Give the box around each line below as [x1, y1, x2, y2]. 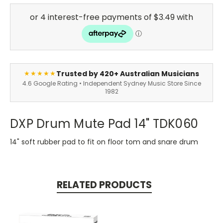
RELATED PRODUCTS [56, 178, 152, 192]
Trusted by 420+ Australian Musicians [56, 68, 199, 79]
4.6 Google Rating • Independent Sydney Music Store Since [22, 79, 201, 88]
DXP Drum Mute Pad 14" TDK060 [10, 115, 198, 132]
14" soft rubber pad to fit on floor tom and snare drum [10, 136, 198, 147]
